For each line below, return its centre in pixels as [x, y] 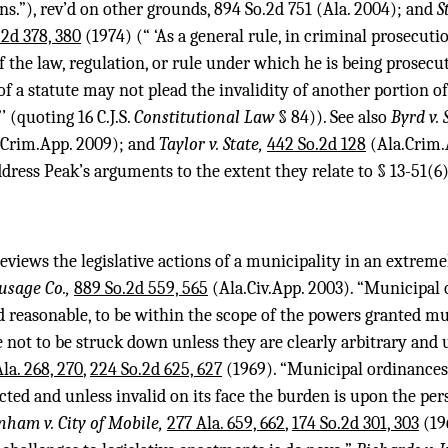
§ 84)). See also [334, 118]
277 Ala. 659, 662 [226, 424]
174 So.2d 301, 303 [355, 424]
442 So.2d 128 [316, 145]
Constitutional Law [206, 118]
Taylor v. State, [213, 145]
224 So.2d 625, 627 [156, 370]
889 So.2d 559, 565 [141, 289]
